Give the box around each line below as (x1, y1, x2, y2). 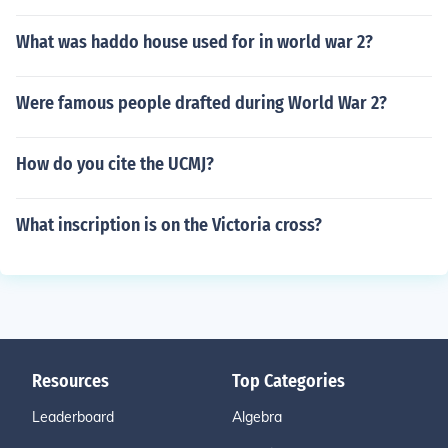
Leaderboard (32, 408, 114, 426)
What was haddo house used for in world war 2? (16, 31, 373, 53)
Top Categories (232, 370, 345, 392)
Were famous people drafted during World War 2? (16, 92, 387, 114)
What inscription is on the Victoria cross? (16, 214, 322, 236)
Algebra (232, 408, 282, 426)
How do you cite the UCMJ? (16, 153, 214, 175)
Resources (32, 370, 109, 392)
